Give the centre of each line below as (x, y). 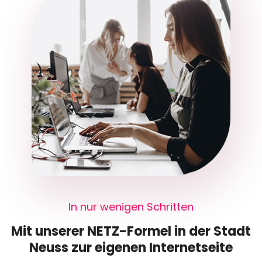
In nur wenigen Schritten (131, 207)
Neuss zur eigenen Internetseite (131, 248)
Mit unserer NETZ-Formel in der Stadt (131, 232)
